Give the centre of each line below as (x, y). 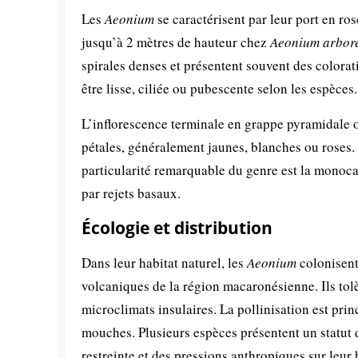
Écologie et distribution (177, 228)
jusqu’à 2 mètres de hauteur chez (176, 42)
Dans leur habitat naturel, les (164, 263)
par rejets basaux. (131, 193)
